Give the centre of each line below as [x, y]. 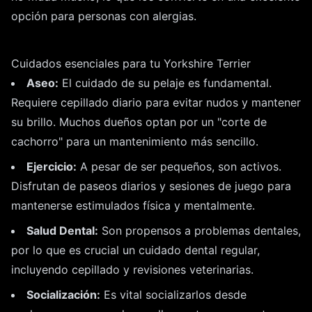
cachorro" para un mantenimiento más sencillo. [135, 142]
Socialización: [63, 295]
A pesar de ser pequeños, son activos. [179, 167]
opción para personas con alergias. [104, 16]
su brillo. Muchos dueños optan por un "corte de [139, 122]
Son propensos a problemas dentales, [200, 231]
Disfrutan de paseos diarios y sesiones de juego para [151, 186]
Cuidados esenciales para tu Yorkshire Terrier [131, 64]
